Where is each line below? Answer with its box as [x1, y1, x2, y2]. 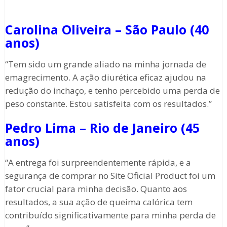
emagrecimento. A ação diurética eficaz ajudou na [5, 71, 206, 84]
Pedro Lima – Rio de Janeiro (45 [5, 119, 200, 137]
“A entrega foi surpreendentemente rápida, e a [5, 157, 191, 169]
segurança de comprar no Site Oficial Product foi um [5, 170, 215, 182]
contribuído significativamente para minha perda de [5, 209, 216, 221]
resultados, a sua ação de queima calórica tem [5, 196, 193, 208]
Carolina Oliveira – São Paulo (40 [5, 21, 209, 39]
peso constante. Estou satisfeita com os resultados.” [5, 98, 212, 110]
